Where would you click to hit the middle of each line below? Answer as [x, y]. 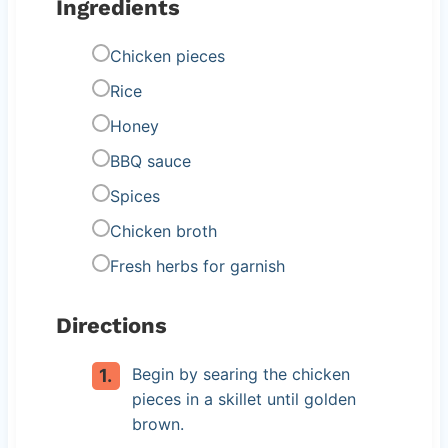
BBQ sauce [150, 160]
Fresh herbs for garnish [197, 265]
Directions [111, 325]
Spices [134, 195]
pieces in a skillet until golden [243, 398]
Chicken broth [163, 230]
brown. [157, 423]
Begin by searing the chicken [240, 373]
